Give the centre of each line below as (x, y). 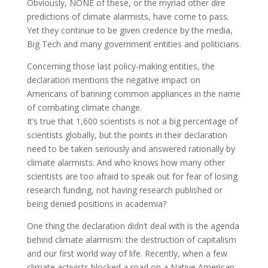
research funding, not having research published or (124, 190)
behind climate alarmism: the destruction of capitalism (131, 239)
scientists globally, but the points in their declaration (127, 135)
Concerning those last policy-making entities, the (121, 66)
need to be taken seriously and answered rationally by (131, 148)
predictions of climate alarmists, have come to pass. (128, 16)
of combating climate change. (84, 107)
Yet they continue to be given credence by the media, (130, 30)
